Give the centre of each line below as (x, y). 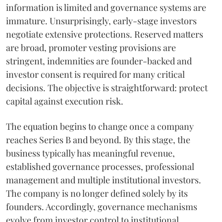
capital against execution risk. (65, 101)
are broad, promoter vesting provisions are (91, 48)
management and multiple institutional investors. (104, 180)
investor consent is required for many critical (95, 74)
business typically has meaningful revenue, (90, 153)
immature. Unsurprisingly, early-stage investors (101, 21)
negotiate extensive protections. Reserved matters (105, 34)
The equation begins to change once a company (100, 126)
